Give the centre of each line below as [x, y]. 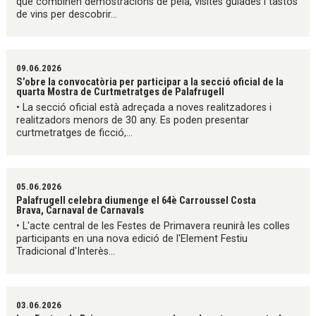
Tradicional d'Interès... [66, 252]
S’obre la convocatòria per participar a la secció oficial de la [150, 81]
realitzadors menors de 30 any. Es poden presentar [133, 121]
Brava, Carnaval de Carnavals [80, 211]
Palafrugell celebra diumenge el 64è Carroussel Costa [136, 201]
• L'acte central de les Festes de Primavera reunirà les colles [153, 226]
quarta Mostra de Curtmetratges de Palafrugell [121, 91]
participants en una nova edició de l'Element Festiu [132, 239]
